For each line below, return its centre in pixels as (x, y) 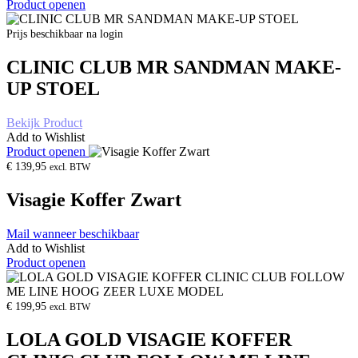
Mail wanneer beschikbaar (73, 233)
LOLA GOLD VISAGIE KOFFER (149, 339)
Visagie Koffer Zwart (94, 199)
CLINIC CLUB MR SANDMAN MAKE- (174, 68)
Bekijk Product (44, 123)
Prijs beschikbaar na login (65, 34)
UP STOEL (53, 89)
